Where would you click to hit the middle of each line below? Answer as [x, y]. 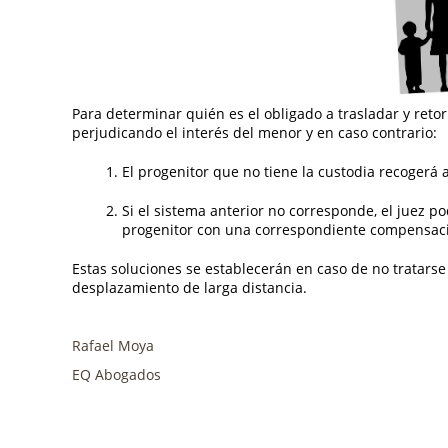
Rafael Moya [113, 345]
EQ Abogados [116, 374]
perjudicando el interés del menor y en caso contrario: [254, 132]
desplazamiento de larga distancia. [189, 287]
